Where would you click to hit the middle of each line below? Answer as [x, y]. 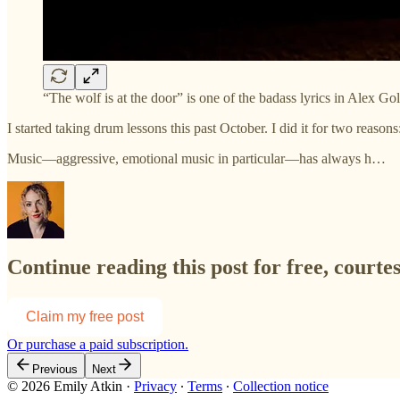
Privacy [155, 387]
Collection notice [281, 387]
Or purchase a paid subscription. [98, 345]
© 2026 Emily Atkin [65, 387]
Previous [55, 370]
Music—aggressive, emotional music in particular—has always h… [196, 158]
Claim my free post [85, 317]
